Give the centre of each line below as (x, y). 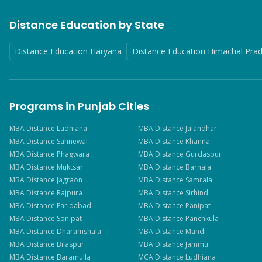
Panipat (198, 206)
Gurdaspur (203, 154)
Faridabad (74, 206)
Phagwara (73, 154)
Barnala (198, 167)
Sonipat (69, 218)
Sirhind (196, 193)
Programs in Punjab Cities (79, 106)
